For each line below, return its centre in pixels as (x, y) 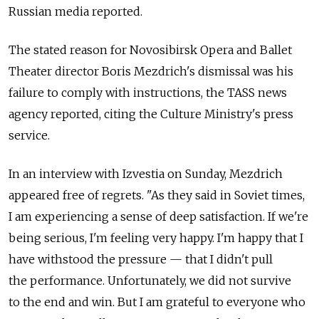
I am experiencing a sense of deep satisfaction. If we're (158, 217)
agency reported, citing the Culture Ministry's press (151, 114)
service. (29, 136)
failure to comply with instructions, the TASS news (148, 93)
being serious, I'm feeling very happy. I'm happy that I (156, 238)
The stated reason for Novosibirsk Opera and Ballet (150, 50)
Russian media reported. (75, 12)
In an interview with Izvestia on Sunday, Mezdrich (146, 174)
